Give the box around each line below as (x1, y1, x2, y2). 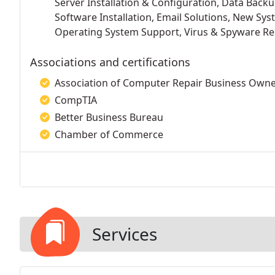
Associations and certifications (30, 55, 190, 69)
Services (92, 222, 157, 246)
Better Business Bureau (55, 110, 163, 124)
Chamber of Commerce (55, 128, 163, 141)
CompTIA (55, 93, 97, 107)
